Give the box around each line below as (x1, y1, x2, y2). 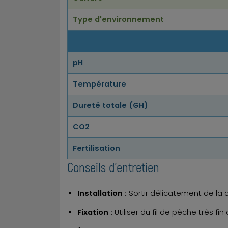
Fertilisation (73, 143, 120, 154)
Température (73, 79, 126, 90)
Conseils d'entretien (67, 159, 159, 175)
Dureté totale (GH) (73, 100, 148, 111)
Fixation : (77, 207, 112, 218)
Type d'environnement (73, 14, 164, 25)
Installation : (77, 188, 127, 198)
